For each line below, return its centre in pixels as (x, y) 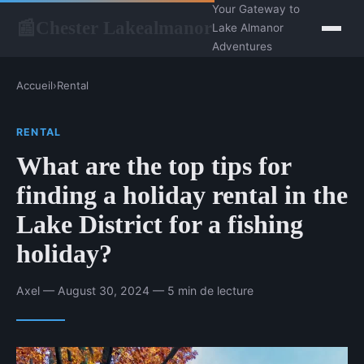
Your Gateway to (256, 9)
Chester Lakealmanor (124, 28)
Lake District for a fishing (160, 224)
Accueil (35, 85)
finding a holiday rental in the (182, 195)
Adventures (242, 46)
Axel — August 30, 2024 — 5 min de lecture (135, 290)
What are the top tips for (154, 165)
